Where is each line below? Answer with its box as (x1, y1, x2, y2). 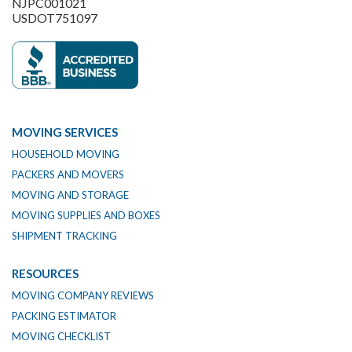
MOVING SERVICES (12, 125, 118, 140)
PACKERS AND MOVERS (12, 168, 124, 181)
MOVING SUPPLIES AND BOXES (12, 209, 160, 222)
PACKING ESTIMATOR (12, 310, 116, 323)
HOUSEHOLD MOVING (12, 148, 119, 161)
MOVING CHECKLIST (12, 330, 111, 343)
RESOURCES (12, 266, 79, 281)
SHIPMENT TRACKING (12, 229, 117, 243)
